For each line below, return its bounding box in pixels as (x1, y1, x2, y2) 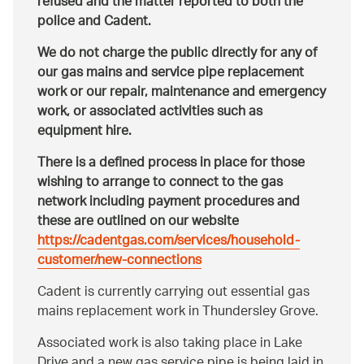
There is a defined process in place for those (37, 149, 305, 179)
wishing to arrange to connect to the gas (37, 169, 283, 198)
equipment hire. (37, 118, 132, 147)
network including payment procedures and (37, 188, 300, 218)
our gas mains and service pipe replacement (37, 59, 304, 89)
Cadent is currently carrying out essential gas (37, 279, 310, 308)
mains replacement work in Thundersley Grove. (37, 298, 318, 327)
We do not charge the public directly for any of (37, 40, 317, 69)
